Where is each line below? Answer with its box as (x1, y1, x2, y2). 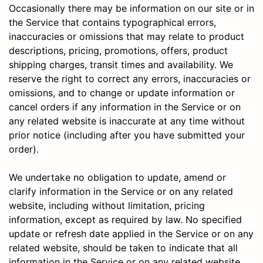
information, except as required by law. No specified (9, 213, 242, 225)
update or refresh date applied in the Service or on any (9, 227, 254, 240)
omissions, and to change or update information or (9, 86, 235, 99)
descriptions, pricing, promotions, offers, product (9, 44, 228, 56)
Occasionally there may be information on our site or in (9, 2, 254, 14)
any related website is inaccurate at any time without (9, 114, 245, 127)
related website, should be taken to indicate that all (9, 241, 238, 254)
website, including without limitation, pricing (9, 199, 205, 211)
